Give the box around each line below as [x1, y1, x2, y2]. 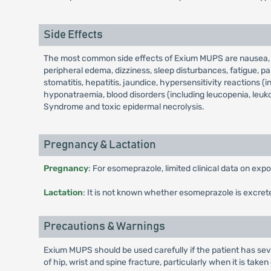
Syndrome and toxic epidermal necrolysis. [43, 102, 204, 112]
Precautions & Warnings [43, 221, 165, 232]
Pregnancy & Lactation [43, 139, 156, 151]
